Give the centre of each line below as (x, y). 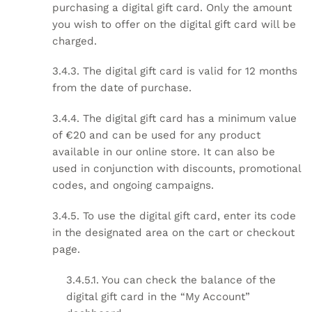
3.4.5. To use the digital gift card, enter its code (174, 216)
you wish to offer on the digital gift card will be (174, 24)
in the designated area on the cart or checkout (173, 232)
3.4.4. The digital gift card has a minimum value (174, 119)
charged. (75, 41)
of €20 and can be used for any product (156, 135)
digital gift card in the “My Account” (158, 296)
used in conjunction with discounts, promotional (177, 169)
